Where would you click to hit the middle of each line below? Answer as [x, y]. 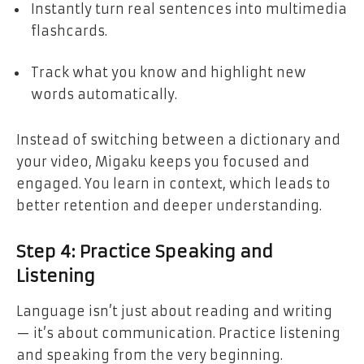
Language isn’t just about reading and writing [174, 311]
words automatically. [104, 95]
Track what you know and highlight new [169, 73]
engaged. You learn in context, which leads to [173, 183]
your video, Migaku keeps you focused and [163, 161]
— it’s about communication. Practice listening [178, 333]
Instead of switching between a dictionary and [178, 139]
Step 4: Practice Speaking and [145, 251]
